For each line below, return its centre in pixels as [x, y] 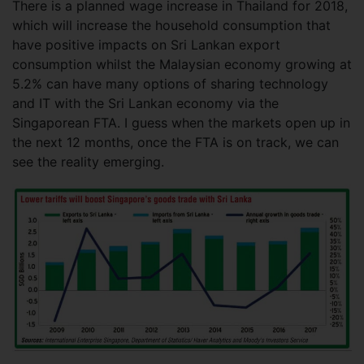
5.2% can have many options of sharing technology [170, 83]
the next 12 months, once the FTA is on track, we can [175, 142]
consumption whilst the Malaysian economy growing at [182, 64]
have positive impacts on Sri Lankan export [146, 44]
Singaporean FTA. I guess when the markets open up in [181, 122]
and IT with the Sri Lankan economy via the [145, 103]
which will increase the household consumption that [171, 25]
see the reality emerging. [88, 161]
